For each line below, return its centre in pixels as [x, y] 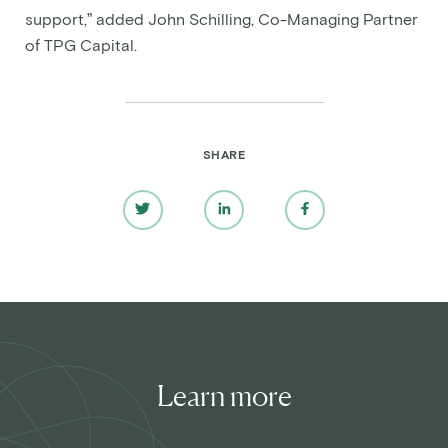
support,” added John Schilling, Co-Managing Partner [221, 20]
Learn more [224, 396]
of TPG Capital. [81, 46]
